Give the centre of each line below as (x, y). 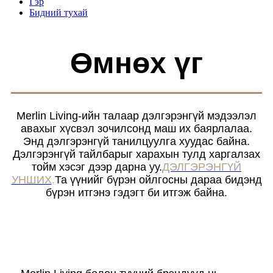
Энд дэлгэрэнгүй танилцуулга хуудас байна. (136, 141)
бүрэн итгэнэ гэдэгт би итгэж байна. (136, 193)
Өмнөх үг (136, 63)
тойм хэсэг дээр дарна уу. (97, 167)
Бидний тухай (58, 12)
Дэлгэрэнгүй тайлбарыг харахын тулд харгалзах (136, 154)
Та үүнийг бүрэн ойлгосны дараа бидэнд (158, 180)
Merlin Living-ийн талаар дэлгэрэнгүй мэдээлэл (136, 116)
